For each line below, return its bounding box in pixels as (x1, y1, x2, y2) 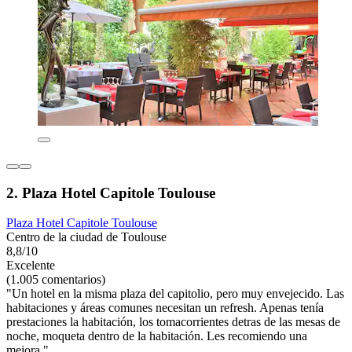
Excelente (6, 258, 55, 273)
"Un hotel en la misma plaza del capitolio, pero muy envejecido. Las (6, 287, 344, 301)
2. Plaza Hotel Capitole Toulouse (6, 184, 215, 201)
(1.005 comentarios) (6, 273, 105, 287)
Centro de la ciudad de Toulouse (6, 230, 167, 244)
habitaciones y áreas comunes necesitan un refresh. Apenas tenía (6, 301, 324, 315)
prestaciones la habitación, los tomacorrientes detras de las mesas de (6, 315, 340, 329)
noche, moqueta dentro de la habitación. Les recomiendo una (6, 329, 307, 343)
